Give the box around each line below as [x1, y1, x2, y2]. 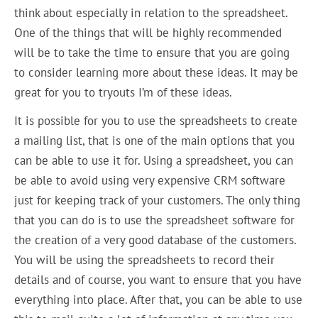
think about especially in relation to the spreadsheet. [14, 4, 288, 21]
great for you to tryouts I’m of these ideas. [14, 84, 233, 100]
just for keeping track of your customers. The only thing [14, 192, 301, 209]
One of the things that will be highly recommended [14, 24, 283, 40]
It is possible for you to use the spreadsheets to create [14, 113, 298, 129]
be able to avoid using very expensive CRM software [14, 172, 286, 189]
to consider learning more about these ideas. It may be [14, 64, 299, 80]
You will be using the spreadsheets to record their [14, 252, 275, 268]
